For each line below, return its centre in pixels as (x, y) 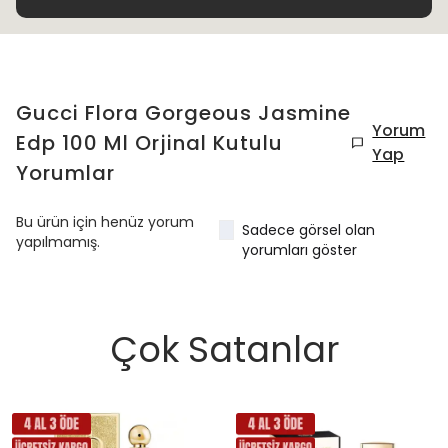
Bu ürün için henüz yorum (105, 222)
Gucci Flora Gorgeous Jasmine (183, 113)
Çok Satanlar (224, 349)
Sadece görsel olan (309, 230)
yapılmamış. (58, 242)
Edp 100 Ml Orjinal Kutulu (149, 143)
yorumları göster (300, 250)
